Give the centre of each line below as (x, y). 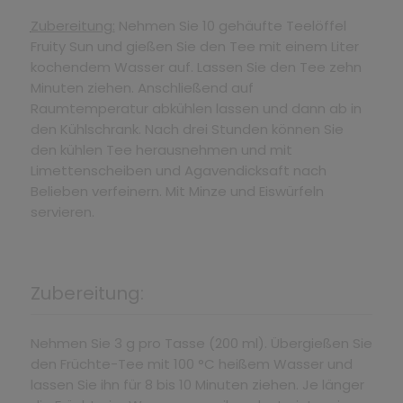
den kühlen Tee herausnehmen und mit (161, 149)
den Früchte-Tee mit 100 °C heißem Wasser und (191, 363)
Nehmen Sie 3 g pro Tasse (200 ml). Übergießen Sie (201, 343)
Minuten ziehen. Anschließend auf (142, 87)
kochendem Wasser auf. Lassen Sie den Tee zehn (196, 67)
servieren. (64, 211)
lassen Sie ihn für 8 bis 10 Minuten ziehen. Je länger (197, 384)
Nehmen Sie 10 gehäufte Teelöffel (230, 25)
